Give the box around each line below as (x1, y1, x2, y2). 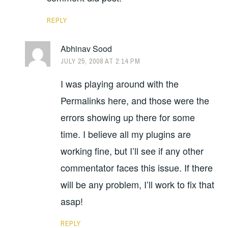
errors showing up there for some (61, 110, 195, 124)
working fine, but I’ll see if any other (61, 144, 204, 157)
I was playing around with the (61, 76, 179, 90)
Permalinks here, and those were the (61, 93, 210, 107)
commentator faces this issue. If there (61, 160, 213, 174)
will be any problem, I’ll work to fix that (61, 177, 215, 191)
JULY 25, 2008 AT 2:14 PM (61, 56, 141, 66)
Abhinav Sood (61, 43, 112, 55)
